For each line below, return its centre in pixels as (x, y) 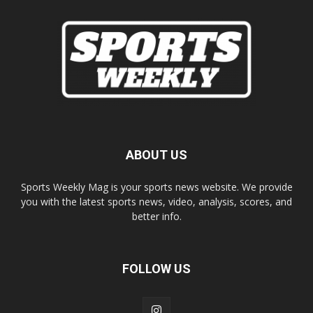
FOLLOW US (156, 268)
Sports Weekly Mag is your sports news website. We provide (156, 187)
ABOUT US (156, 154)
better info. (156, 216)
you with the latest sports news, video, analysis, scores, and (156, 201)
